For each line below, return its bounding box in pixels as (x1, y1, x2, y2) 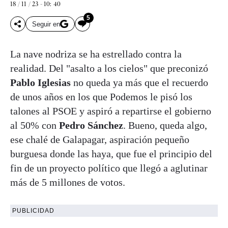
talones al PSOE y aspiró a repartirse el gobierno (10, 105, 211, 117)
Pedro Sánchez (59, 120, 123, 131)
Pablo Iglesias (10, 77, 71, 89)
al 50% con (10, 120, 59, 131)
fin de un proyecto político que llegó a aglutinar (10, 162, 208, 174)
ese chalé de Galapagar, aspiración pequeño (10, 134, 189, 146)
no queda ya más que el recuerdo (71, 77, 208, 89)
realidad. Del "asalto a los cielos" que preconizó (10, 63, 208, 74)
